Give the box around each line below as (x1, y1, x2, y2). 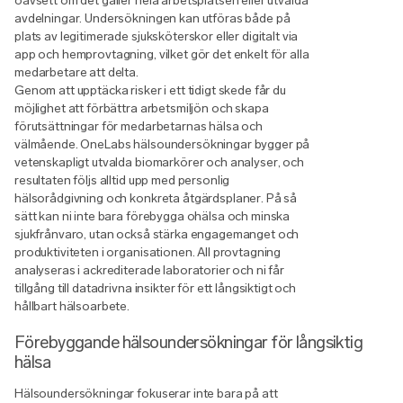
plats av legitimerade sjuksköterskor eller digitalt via (14, 28, 299, 44)
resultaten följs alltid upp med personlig (14, 172, 230, 188)
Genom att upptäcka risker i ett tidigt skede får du (14, 82, 286, 98)
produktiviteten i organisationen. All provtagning (14, 244, 282, 260)
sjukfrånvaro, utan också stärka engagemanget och (14, 226, 300, 242)
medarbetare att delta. (14, 64, 139, 80)
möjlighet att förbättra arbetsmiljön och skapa (14, 100, 269, 116)
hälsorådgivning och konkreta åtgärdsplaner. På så (14, 190, 298, 206)
